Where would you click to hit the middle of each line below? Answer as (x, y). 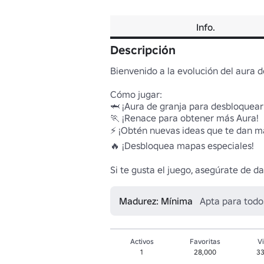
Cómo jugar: (136, 94)
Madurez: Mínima (156, 201)
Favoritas (205, 241)
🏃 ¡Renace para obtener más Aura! (184, 118)
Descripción (143, 50)
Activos (142, 241)
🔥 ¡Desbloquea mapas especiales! (182, 146)
